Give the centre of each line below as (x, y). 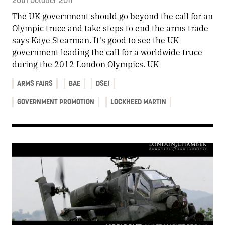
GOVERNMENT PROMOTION (56, 102)
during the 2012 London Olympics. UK (85, 64)
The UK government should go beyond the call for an (113, 16)
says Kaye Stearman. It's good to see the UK (95, 40)
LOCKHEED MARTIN (138, 102)
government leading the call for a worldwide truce (107, 52)
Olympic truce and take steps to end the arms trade (110, 28)
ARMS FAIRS (35, 83)
